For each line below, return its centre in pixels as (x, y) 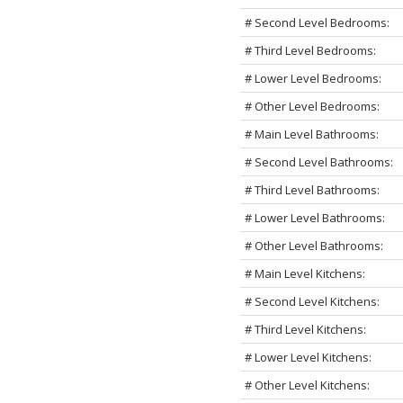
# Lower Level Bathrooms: (314, 217)
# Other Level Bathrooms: (313, 245)
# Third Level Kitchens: (305, 329)
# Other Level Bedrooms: (312, 106)
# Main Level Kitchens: (304, 273)
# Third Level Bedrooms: (310, 50)
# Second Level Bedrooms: (317, 22)
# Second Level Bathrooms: (318, 161)
